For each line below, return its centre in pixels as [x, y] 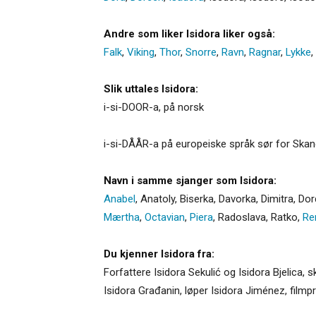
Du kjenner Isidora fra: [159, 254]
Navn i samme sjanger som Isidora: [190, 180]
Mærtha [122, 217]
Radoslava [242, 217]
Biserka [197, 199]
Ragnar [265, 52]
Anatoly [158, 199]
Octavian [165, 217]
